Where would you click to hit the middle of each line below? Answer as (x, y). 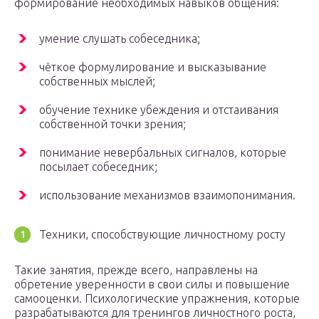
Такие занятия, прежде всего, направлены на (136, 270)
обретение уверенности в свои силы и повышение (152, 284)
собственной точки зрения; (113, 124)
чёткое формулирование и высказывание (153, 67)
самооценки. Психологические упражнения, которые (157, 299)
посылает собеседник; (98, 167)
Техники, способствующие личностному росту (162, 235)
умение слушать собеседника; (120, 39)
